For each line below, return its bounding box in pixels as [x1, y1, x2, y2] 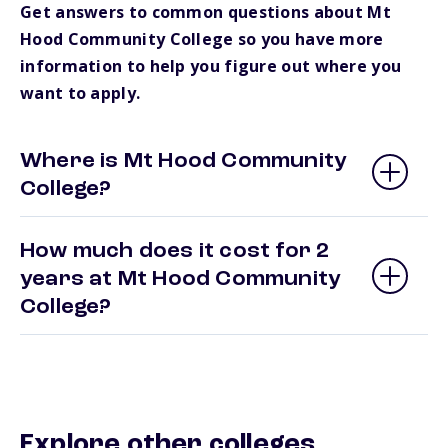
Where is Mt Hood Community [20, 150, 348, 173]
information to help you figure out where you [20, 55, 402, 78]
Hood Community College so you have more [20, 28, 384, 51]
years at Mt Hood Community [20, 268, 342, 291]
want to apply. [20, 82, 141, 105]
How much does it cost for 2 [20, 240, 330, 263]
